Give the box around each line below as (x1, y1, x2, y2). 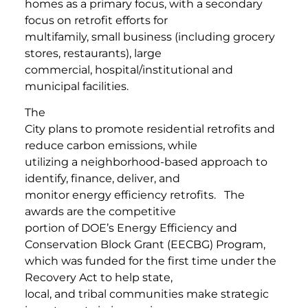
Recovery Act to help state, (25, 271, 173, 285)
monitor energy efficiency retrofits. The (25, 188, 245, 202)
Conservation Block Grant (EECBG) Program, (25, 238, 265, 252)
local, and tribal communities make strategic (25, 287, 269, 301)
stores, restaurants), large (25, 46, 162, 60)
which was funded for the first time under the (25, 254, 276, 268)
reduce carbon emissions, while (25, 139, 197, 153)
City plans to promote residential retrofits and (25, 122, 275, 136)
